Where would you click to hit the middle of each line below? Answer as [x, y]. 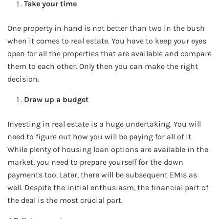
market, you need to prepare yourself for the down [95, 162]
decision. [23, 79]
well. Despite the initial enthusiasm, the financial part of [108, 187]
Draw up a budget [56, 99]
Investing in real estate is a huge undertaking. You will [104, 124]
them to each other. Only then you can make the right [103, 66]
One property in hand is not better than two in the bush [106, 28]
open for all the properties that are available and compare [109, 53]
